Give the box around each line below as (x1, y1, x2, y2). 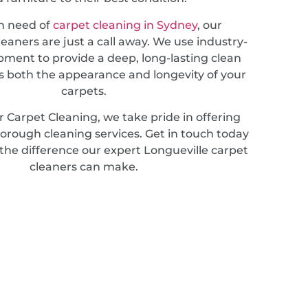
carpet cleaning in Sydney (52, 18, 197, 32)
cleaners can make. (30, 160, 138, 174)
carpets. (61, 84, 107, 98)
